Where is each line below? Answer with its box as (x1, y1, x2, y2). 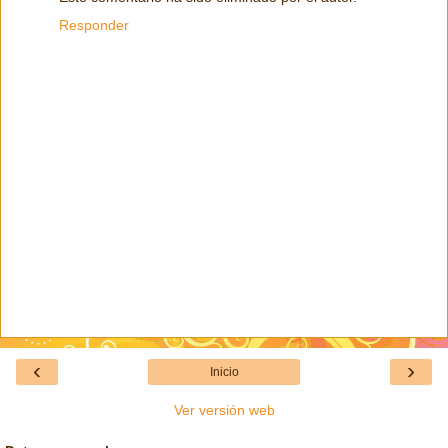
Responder (59, 16, 129, 33)
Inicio (209, 365, 239, 380)
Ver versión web (173, 402, 275, 419)
